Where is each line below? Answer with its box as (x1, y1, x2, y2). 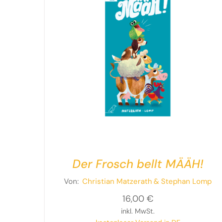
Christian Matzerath (82, 176, 153, 187)
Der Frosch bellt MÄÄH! (72, 156, 204, 172)
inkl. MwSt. (121, 207, 155, 216)
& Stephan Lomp (154, 176, 212, 187)
